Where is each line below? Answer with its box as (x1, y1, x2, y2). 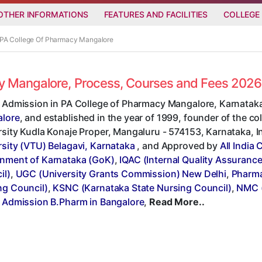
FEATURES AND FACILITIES (104, 9, 208, 19)
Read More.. (149, 195, 205, 208)
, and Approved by (135, 139, 220, 151)
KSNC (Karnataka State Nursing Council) (53, 181, 232, 194)
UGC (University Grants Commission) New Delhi (15, 167, 226, 180)
